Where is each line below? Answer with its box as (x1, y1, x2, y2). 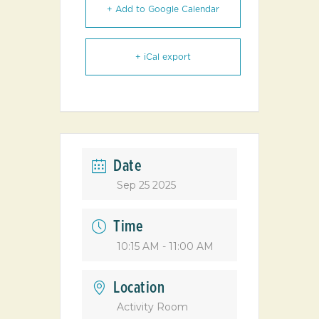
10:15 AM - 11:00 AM (117, 240, 214, 253)
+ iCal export (135, 53, 191, 61)
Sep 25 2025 (117, 179, 176, 192)
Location (113, 280, 164, 296)
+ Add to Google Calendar (107, 5, 219, 14)
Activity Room (117, 300, 188, 313)
